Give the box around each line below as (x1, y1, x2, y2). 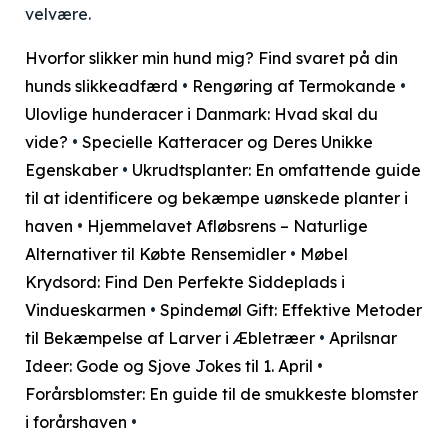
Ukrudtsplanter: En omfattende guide (132, 160, 421, 180)
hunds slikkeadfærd (25, 76, 178, 96)
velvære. (25, 4, 91, 24)
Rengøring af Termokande (192, 76, 396, 96)
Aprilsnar (329, 328, 397, 348)
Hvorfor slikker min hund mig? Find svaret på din (25, 48, 398, 68)
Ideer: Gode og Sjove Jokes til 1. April (25, 356, 313, 376)
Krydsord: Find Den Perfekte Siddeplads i (25, 272, 345, 292)
